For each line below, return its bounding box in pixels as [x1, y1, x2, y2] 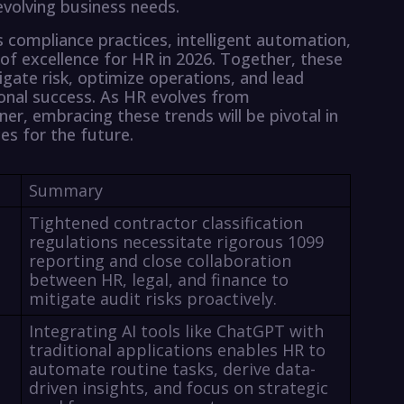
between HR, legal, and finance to [28, 269, 289, 291]
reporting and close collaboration [28, 250, 291, 272]
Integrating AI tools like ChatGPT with [28, 320, 324, 343]
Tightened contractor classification [28, 212, 303, 234]
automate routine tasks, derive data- [28, 358, 316, 381]
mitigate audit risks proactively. [28, 288, 277, 310]
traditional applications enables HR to [28, 339, 326, 362]
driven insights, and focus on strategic [28, 377, 328, 399]
